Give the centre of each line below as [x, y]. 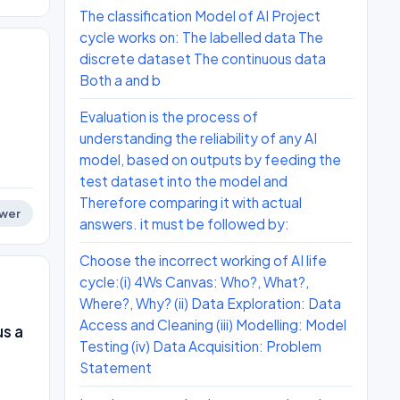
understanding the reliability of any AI [198, 138]
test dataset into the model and [183, 181]
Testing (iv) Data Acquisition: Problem [200, 346]
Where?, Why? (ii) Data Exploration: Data [210, 303]
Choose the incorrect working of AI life [203, 260]
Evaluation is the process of [169, 117]
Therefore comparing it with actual [191, 202]
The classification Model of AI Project [200, 16]
